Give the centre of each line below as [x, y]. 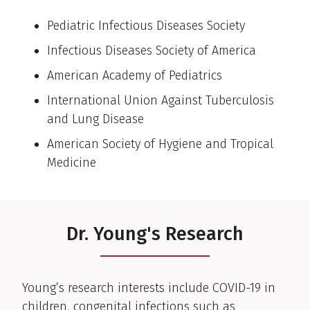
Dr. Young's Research [155, 234]
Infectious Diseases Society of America [152, 51]
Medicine [72, 163]
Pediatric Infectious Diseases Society [146, 26]
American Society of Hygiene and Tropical [160, 144]
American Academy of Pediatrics [135, 76]
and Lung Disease [95, 119]
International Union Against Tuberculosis [161, 101]
